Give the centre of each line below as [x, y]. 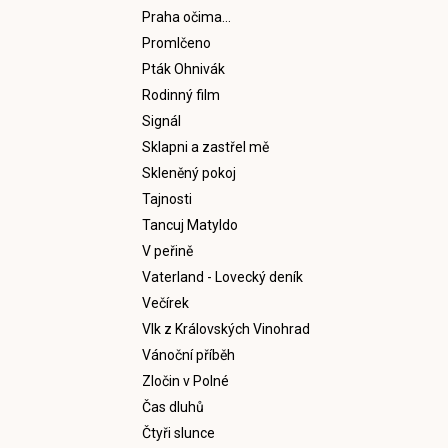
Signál [161, 120]
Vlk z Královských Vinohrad [226, 328]
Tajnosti [167, 198]
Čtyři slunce [178, 432]
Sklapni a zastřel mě [205, 146]
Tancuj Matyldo [190, 224]
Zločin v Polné [185, 380]
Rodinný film [181, 94]
